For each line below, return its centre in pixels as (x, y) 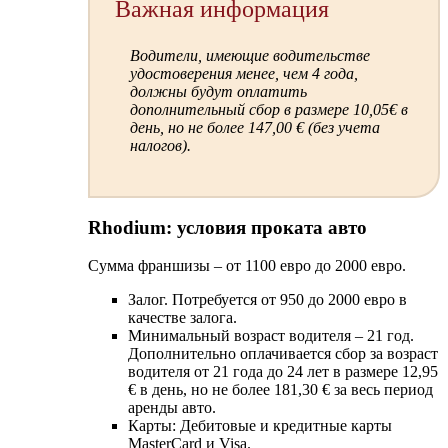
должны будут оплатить (218, 92)
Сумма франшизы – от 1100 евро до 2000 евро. (247, 266)
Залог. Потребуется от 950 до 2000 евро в (267, 300)
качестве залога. (182, 318)
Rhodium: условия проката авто (227, 227)
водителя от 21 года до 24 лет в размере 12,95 (283, 372)
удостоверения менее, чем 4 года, (243, 74)
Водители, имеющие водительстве (249, 56)
